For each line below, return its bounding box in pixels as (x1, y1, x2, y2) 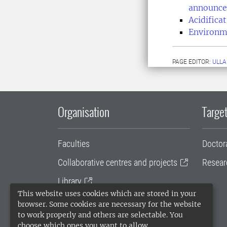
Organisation (58, 102, 109, 121)
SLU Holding (58, 213, 101, 224)
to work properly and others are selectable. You (18, 210, 183, 219)
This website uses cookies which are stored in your (18, 189, 196, 198)
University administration (58, 195, 146, 205)
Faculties (58, 138, 90, 149)
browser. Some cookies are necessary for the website (18, 200, 201, 209)
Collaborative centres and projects (58, 157, 177, 168)
